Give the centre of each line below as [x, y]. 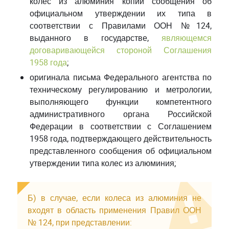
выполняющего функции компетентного [121, 102]
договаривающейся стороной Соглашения [121, 50]
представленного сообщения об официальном [121, 151]
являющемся [187, 38]
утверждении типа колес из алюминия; [103, 163]
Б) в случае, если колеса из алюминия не [114, 198]
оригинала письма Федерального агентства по [121, 77]
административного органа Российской [121, 114]
